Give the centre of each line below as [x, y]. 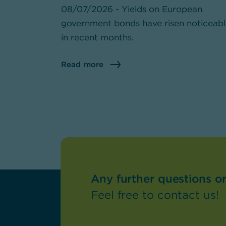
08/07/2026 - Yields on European [132, 9]
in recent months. [97, 37]
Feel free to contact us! [155, 195]
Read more [82, 64]
